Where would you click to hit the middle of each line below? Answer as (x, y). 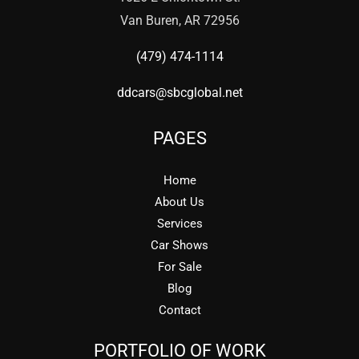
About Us (179, 202)
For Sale (179, 266)
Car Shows (179, 245)
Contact (179, 310)
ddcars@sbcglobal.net (179, 93)
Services (179, 223)
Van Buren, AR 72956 (179, 21)
